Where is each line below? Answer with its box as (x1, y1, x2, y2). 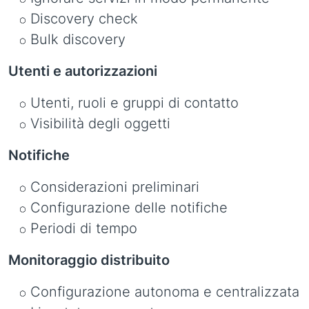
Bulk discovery (30, 31, 126, 48)
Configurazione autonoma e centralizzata (30, 283, 299, 300)
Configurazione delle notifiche (30, 199, 228, 216)
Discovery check (30, 10, 138, 27)
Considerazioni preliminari (30, 179, 199, 195)
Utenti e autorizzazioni (8, 63, 157, 79)
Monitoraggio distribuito (8, 252, 170, 268)
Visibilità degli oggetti (30, 115, 170, 132)
